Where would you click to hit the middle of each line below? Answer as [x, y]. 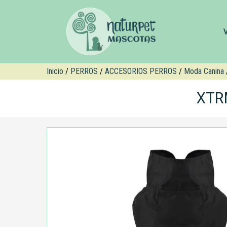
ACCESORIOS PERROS [141, 71]
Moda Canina [204, 71]
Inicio [55, 71]
